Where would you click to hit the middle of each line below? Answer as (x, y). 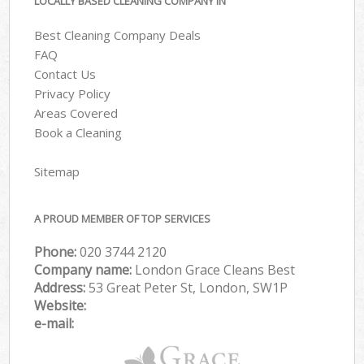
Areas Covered (76, 113)
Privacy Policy (73, 94)
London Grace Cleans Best (215, 270)
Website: (61, 306)
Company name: (85, 270)
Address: (62, 288)
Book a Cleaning (78, 133)
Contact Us (65, 74)
